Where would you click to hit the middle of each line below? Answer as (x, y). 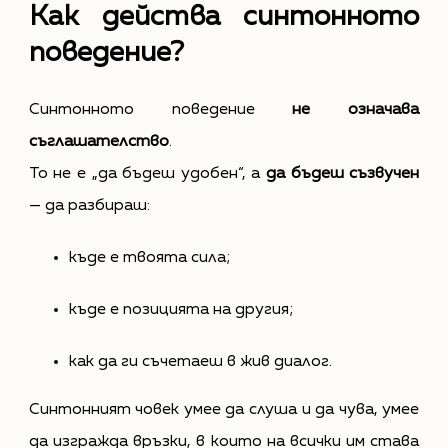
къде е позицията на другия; (181, 309)
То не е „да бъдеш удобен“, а (147, 173)
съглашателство (98, 141)
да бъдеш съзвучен (343, 173)
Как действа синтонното (224, 16)
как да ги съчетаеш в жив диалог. (200, 361)
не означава (356, 109)
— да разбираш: (89, 205)
